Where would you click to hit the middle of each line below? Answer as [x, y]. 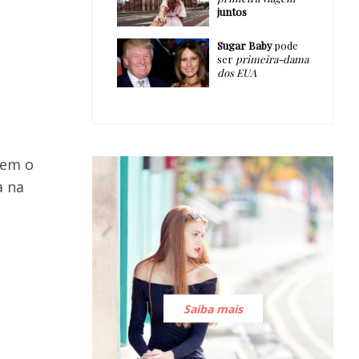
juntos [232, 11]
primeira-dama [272, 58]
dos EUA [236, 72]
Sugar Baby [244, 45]
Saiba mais [213, 309]
